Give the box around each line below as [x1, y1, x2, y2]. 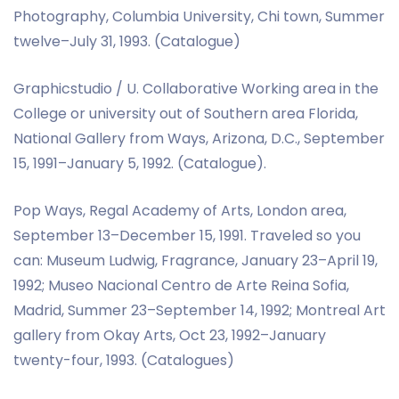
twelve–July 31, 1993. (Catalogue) [13, 30, 240, 52]
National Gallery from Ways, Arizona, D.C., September [13, 127, 385, 149]
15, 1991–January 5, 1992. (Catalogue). [13, 152, 266, 174]
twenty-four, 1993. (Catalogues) [13, 349, 234, 370]
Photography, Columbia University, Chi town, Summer [13, 5, 385, 27]
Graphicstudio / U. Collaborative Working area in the [13, 77, 379, 99]
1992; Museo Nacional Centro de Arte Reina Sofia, [13, 274, 349, 296]
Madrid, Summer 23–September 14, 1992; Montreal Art [13, 299, 386, 321]
